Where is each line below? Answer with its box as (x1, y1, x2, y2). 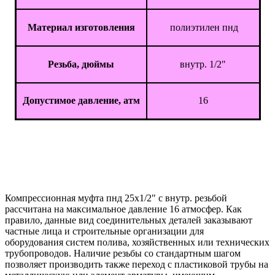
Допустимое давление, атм (22, 95, 140, 106)
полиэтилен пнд (168, 22, 238, 33)
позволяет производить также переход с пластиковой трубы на (5, 259, 268, 270)
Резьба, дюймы (48, 59, 114, 70)
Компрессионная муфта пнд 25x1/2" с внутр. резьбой (5, 193, 227, 204)
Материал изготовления (27, 22, 135, 33)
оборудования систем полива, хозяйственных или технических (5, 237, 269, 248)
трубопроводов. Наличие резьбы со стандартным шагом (5, 248, 241, 259)
